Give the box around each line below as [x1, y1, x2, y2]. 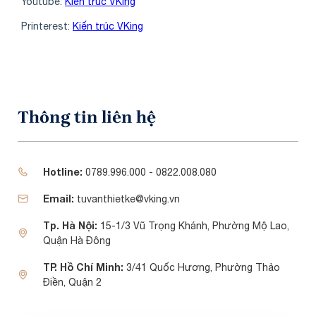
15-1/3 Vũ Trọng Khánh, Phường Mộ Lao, [99, 219, 289, 231]
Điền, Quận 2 [42, 276, 102, 288]
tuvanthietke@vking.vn [73, 193, 180, 205]
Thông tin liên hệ [18, 107, 156, 127]
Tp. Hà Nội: [42, 219, 100, 231]
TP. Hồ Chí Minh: [42, 260, 123, 273]
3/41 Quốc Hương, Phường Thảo [123, 261, 280, 273]
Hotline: [42, 165, 83, 178]
